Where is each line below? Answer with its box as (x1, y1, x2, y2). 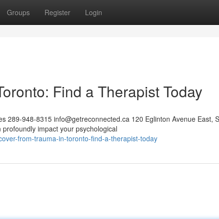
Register (44, 7, 70, 17)
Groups (7, 7, 30, 17)
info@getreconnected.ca (54, 114, 130, 124)
